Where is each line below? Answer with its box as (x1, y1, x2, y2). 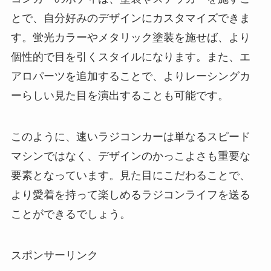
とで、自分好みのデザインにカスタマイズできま (10, 12, 250, 25)
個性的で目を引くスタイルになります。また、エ (10, 51, 250, 64)
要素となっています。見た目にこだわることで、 (10, 169, 250, 181)
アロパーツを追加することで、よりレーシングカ (10, 70, 250, 83)
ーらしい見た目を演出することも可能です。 (10, 90, 229, 102)
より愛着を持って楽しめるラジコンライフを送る (10, 188, 250, 201)
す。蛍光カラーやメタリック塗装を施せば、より (10, 31, 250, 44)
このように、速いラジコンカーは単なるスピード (10, 130, 250, 143)
